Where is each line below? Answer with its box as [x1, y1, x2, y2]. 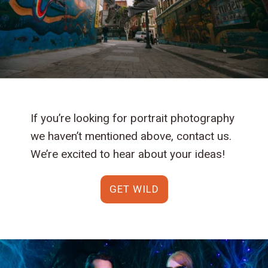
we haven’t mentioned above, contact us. [31, 129, 232, 143]
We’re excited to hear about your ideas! [31, 147, 226, 161]
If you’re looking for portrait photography [31, 111, 235, 125]
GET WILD [109, 182, 159, 195]
